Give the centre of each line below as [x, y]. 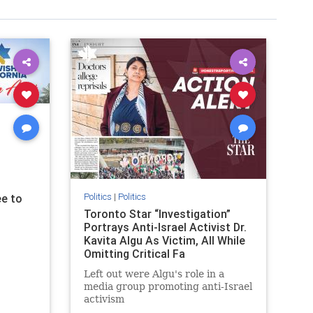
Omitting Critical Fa [134, 253]
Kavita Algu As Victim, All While [164, 240]
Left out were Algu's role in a [154, 274]
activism [104, 299]
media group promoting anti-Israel [168, 286]
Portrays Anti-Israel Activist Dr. [165, 227]
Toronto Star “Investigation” [157, 213]
